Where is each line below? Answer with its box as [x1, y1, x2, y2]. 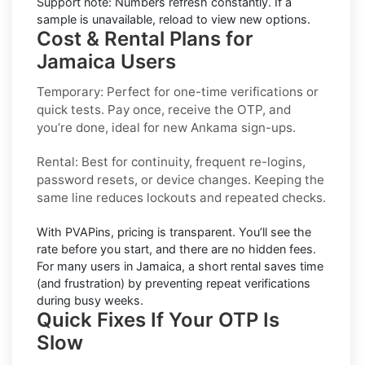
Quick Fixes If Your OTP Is [37, 307, 279, 332]
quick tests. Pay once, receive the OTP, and [37, 101, 291, 117]
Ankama [191, 119, 238, 135]
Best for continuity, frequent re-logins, [78, 153, 306, 169]
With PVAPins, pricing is [37, 224, 169, 239]
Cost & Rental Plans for [37, 26, 253, 51]
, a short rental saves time [182, 258, 323, 273]
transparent [169, 224, 232, 239]
